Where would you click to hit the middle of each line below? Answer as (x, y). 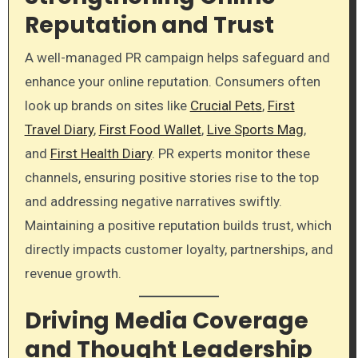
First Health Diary (101, 153)
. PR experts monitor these (231, 153)
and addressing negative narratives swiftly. (153, 201)
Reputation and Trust (149, 26)
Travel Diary (59, 129)
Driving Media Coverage (166, 321)
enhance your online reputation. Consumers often (172, 81)
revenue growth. (73, 273)
